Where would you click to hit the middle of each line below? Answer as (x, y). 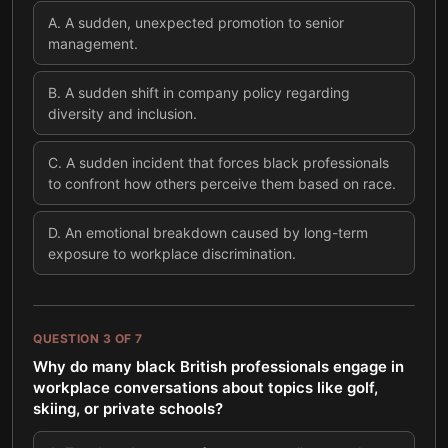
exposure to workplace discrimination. (172, 253)
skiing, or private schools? (128, 408)
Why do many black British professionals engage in (218, 366)
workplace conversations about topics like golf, (205, 387)
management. (93, 43)
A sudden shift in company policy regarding (207, 92)
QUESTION (68, 338)
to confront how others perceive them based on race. (222, 183)
